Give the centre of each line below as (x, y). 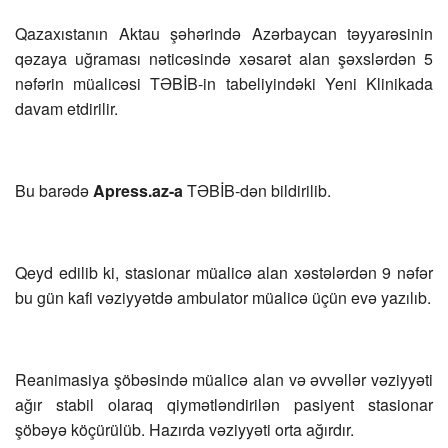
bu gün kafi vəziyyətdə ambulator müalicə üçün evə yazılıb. (223, 298)
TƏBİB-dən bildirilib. (259, 191)
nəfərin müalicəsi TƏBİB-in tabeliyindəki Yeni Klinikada (224, 84)
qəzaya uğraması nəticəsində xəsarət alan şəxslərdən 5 (224, 59)
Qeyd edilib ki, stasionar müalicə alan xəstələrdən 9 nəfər (224, 273)
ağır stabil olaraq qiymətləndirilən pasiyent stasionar (224, 405)
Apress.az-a (140, 191)
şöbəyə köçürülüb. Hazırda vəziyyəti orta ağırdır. (184, 430)
